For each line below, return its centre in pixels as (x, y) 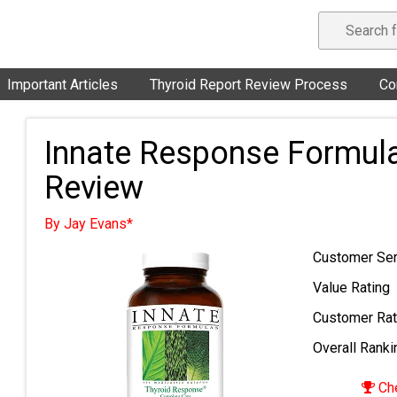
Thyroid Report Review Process (249, 85)
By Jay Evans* (89, 224)
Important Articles (62, 85)
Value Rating (352, 288)
